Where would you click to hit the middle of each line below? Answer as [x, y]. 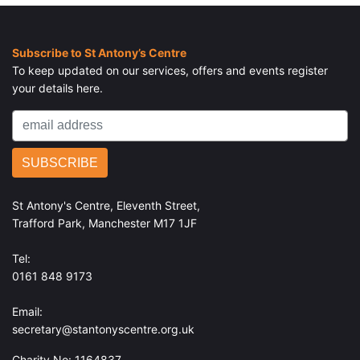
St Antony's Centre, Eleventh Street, [106, 206]
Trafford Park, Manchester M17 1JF [104, 223]
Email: [27, 312]
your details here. [57, 88]
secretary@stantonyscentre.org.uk [103, 329]
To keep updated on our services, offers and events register [170, 70]
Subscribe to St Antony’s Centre [99, 52]
